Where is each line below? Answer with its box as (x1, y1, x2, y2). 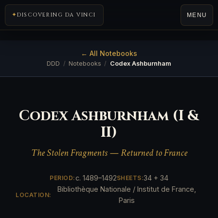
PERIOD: (50, 174, 75, 182)
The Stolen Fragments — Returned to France (31, 146, 187, 160)
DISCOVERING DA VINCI (17, 11, 96, 18)
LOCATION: (16, 191, 52, 199)
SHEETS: (116, 174, 144, 182)
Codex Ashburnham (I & (19, 107, 199, 126)
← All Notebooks (81, 49, 137, 58)
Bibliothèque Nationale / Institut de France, (57, 185, 197, 194)
